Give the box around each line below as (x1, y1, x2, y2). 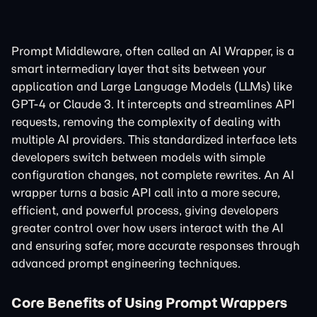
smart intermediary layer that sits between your (11, 62, 266, 76)
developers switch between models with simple (11, 150, 265, 164)
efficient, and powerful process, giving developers (11, 203, 279, 217)
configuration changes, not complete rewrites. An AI (11, 168, 294, 182)
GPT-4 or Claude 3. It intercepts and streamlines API (11, 97, 295, 111)
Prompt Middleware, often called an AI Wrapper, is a (11, 44, 294, 58)
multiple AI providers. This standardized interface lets (11, 132, 297, 146)
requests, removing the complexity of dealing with (11, 115, 281, 129)
